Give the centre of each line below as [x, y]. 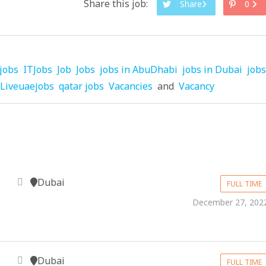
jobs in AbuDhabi [139, 69]
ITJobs [38, 69]
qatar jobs [81, 86]
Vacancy [197, 86]
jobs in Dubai [212, 69]
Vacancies [131, 86]
